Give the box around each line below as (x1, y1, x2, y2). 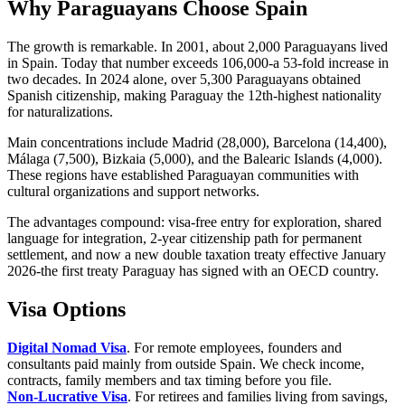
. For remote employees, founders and (127, 339, 342, 355)
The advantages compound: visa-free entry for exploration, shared (7, 214, 381, 231)
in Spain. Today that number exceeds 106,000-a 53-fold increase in (7, 55, 389, 71)
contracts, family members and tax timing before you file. (7, 372, 332, 388)
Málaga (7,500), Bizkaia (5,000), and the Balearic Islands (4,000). (7, 151, 382, 167)
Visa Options (7, 297, 126, 322)
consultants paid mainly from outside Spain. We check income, (7, 355, 364, 372)
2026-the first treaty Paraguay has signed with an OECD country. (7, 263, 379, 279)
